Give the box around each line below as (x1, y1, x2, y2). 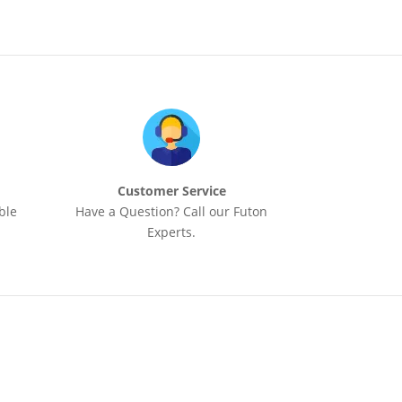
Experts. (147, 223, 197, 241)
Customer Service (117, 182, 226, 200)
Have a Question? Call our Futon (75, 203, 268, 221)
